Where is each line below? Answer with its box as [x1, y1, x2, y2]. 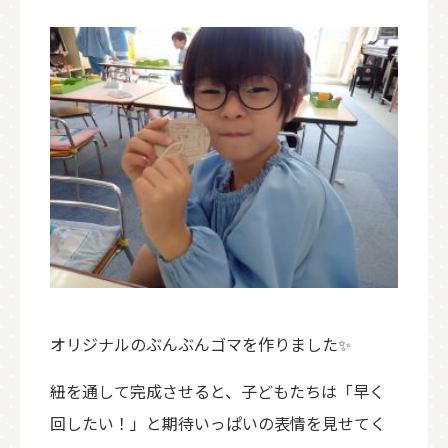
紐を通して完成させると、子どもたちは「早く [50, 379, 385, 403]
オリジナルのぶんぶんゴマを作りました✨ [50, 332, 351, 356]
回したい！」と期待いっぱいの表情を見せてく [50, 411, 386, 435]
